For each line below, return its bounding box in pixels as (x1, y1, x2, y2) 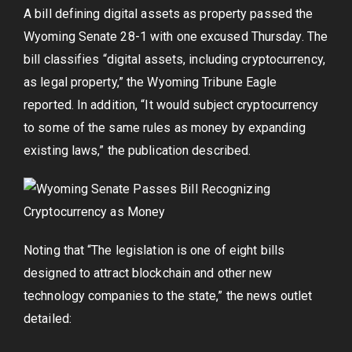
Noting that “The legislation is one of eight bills (24, 243, 285, 258)
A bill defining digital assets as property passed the (24, 6, 313, 21)
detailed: (24, 311, 71, 326)
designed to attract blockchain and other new (24, 266, 273, 280)
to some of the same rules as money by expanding (24, 120, 306, 135)
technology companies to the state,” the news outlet (24, 288, 313, 303)
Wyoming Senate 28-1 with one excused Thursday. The (24, 29, 328, 44)
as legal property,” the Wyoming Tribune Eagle (24, 75, 277, 90)
